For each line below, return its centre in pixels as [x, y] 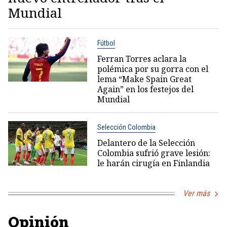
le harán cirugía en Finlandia [153, 163]
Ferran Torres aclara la [142, 59]
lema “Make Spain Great [144, 79]
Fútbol [106, 43]
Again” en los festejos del [145, 89]
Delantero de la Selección [146, 143]
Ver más [196, 194]
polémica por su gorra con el [153, 69]
